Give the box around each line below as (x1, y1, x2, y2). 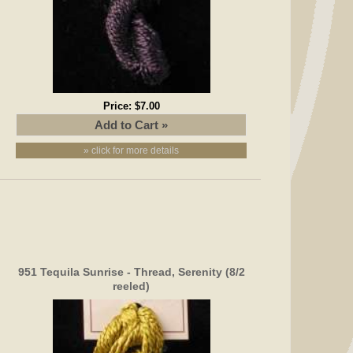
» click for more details (84, 144, 180, 156)
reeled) (113, 279, 150, 292)
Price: (102, 99, 135, 112)
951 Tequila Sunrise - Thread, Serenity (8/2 (17, 265, 245, 278)
